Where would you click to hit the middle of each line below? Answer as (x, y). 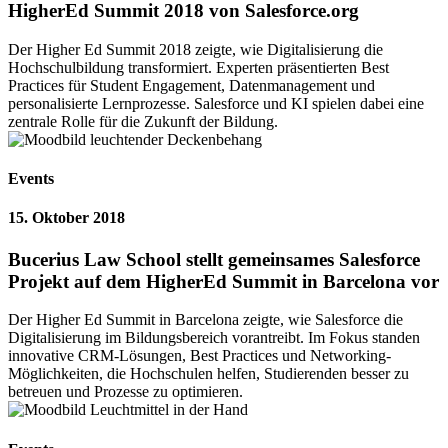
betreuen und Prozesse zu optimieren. (125, 392)
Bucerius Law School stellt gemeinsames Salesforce (214, 259)
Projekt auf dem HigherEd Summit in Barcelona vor (223, 281)
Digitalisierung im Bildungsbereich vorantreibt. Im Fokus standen (214, 338)
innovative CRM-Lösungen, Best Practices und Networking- (199, 356)
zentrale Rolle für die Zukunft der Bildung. (143, 121)
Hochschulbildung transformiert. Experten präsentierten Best (198, 67)
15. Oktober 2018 (66, 218)
